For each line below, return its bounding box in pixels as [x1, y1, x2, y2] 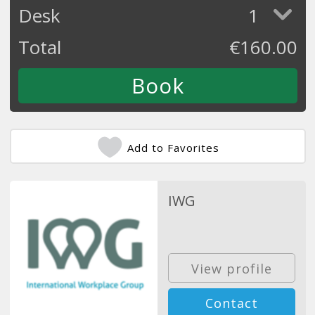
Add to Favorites [127, 140, 219, 155]
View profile [191, 260, 272, 278]
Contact [205, 295, 258, 312]
